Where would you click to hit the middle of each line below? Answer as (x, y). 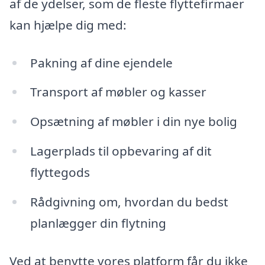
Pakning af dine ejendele (101, 62)
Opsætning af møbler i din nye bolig (133, 122)
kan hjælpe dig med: (68, 25)
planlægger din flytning (98, 223)
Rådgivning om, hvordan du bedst (129, 202)
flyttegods (60, 172)
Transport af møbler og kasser (118, 92)
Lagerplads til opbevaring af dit (121, 151)
